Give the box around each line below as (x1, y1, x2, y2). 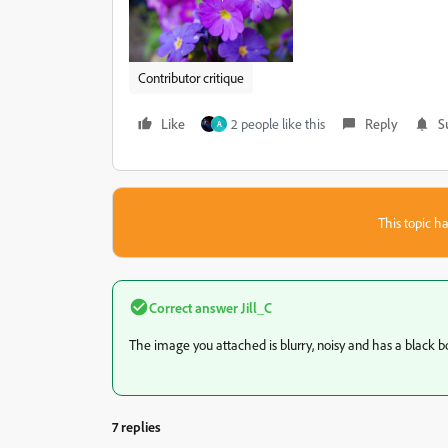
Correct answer (149, 298, 238, 316)
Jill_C (238, 298, 272, 316)
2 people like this (231, 114, 325, 132)
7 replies (112, 417, 161, 435)
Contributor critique (138, 68, 244, 86)
